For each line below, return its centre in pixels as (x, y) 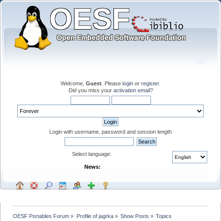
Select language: (92, 154)
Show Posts (134, 216)
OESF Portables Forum (41, 216)
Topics (164, 216)
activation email (131, 90)
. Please (112, 83)
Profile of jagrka (95, 216)
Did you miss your (91, 90)
